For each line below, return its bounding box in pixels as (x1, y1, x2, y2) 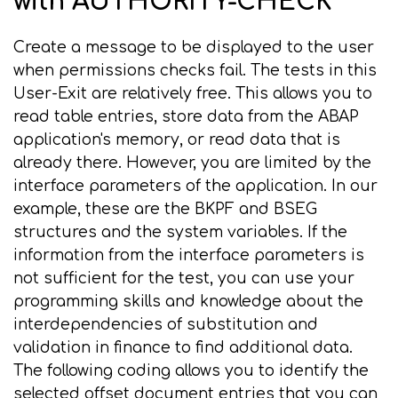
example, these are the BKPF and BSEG (13, 201, 317, 218)
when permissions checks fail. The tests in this (13, 62, 377, 79)
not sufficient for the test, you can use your (13, 270, 354, 287)
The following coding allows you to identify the (13, 362, 369, 379)
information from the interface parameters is (13, 247, 364, 264)
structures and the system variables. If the (13, 224, 347, 241)
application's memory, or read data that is (13, 131, 340, 148)
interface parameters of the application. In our (13, 178, 378, 195)
